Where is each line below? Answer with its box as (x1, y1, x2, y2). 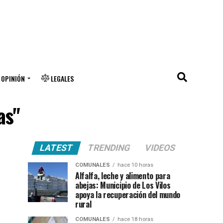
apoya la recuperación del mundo (75, 189, 181, 201)
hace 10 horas (117, 162, 153, 168)
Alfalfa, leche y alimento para (75, 170, 170, 182)
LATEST (38, 143, 74, 153)
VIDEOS (143, 143, 177, 153)
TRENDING (86, 143, 131, 153)
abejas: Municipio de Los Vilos (75, 179, 171, 191)
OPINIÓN (1, 73, 25, 84)
